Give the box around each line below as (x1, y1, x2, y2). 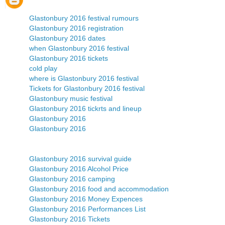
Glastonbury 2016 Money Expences (29, 195, 143, 203)
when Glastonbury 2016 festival (29, 44, 129, 53)
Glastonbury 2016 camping (29, 175, 115, 183)
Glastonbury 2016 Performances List (29, 205, 146, 213)
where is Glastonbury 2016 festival (29, 74, 139, 83)
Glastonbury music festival (29, 94, 113, 103)
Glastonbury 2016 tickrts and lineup (29, 104, 142, 113)
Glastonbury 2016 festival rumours (29, 14, 139, 23)
